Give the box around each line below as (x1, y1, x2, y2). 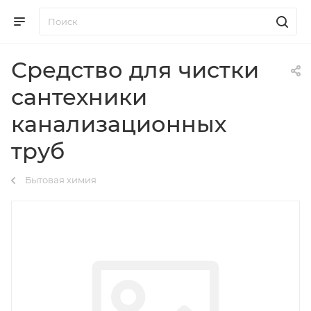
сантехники (11, 83, 147, 110)
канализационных (11, 110, 226, 137)
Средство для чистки (11, 56, 259, 83)
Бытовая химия (25, 174, 96, 185)
